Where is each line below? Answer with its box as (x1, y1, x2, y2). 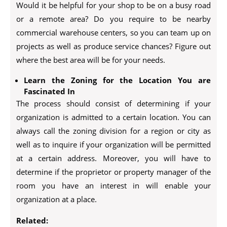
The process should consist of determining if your (16, 98, 211, 108)
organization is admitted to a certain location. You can (16, 112, 211, 122)
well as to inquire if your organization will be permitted (16, 139, 211, 149)
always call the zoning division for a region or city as (16, 126, 211, 136)
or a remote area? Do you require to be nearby (16, 14, 211, 24)
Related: (16, 215, 48, 225)
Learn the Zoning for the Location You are (24, 75, 211, 85)
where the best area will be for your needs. (16, 55, 165, 65)
